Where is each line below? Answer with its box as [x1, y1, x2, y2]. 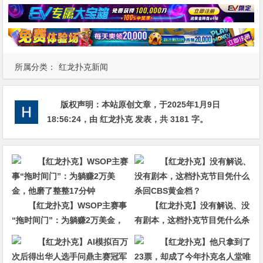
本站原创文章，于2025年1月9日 [102, 100, 221, 110]
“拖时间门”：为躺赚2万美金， [12, 215, 124, 225]
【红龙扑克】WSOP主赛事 [28, 201, 127, 211]
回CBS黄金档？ [134, 230, 193, 240]
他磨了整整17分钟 [12, 230, 79, 240]
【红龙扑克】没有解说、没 [150, 201, 249, 211]
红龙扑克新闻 [59, 62, 109, 72]
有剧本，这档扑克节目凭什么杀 [134, 215, 249, 225]
